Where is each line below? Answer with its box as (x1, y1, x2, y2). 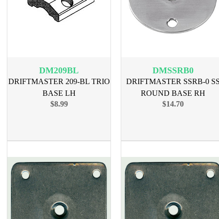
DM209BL (39, 66, 79, 75)
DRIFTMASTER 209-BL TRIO (8, 77, 110, 86)
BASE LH (42, 89, 76, 97)
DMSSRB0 (152, 66, 194, 75)
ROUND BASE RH (140, 89, 205, 97)
